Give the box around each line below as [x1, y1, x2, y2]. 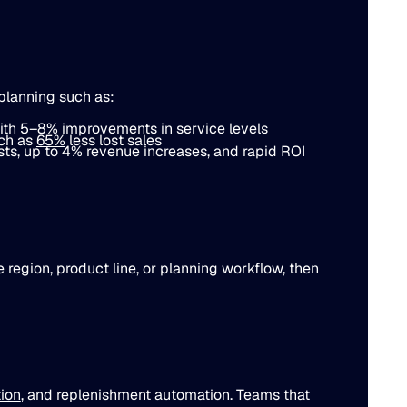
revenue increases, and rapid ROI [82, 142, 305, 162]
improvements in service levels [57, 119, 268, 139]
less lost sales [65, 130, 162, 150]
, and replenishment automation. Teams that [20, 384, 310, 404]
